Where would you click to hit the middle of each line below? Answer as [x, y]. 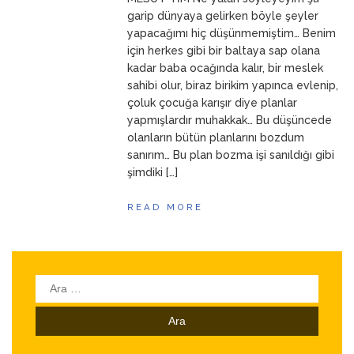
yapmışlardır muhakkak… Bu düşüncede [230, 120]
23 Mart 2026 [65, 13]
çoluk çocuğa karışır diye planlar [213, 103]
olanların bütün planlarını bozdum [216, 137]
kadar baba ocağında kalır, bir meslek [226, 68]
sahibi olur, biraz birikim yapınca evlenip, [233, 85]
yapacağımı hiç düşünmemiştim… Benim [232, 33]
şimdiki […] [153, 172]
